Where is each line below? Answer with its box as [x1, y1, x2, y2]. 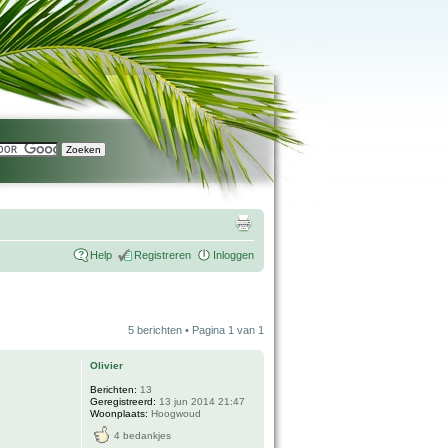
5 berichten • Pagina [128, 324, 228, 336]
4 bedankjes [114, 430, 172, 441]
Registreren [134, 249, 191, 261]
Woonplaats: [90, 408, 149, 419]
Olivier [90, 360, 124, 371]
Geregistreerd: [90, 396, 157, 407]
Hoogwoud [148, 408, 202, 419]
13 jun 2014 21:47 [156, 396, 246, 407]
